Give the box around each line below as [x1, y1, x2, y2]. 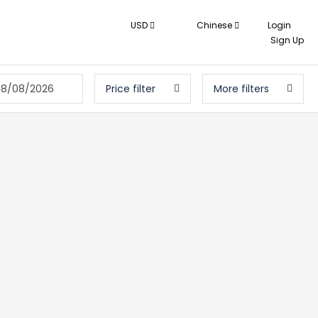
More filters [213, 82, 269, 96]
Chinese [194, 18, 234, 31]
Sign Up [270, 33, 304, 46]
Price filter [106, 82, 156, 96]
